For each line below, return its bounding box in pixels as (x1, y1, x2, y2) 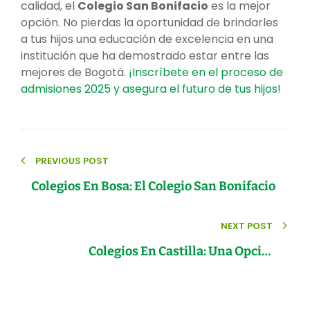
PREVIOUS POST (35, 154, 109, 167)
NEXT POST (221, 219, 273, 232)
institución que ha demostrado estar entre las (21, 48, 269, 64)
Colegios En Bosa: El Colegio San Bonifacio (31, 179, 275, 194)
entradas (20, 190, 154, 231)
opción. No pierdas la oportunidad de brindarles (21, 15, 278, 30)
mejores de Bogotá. (21, 64, 129, 80)
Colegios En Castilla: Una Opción (89, 244, 277, 259)
